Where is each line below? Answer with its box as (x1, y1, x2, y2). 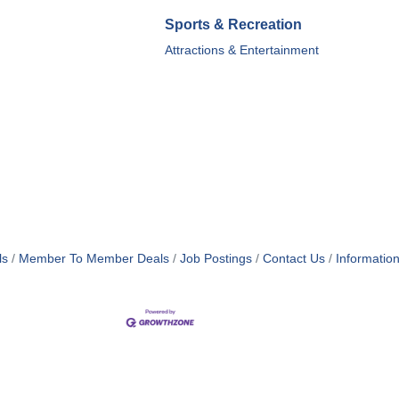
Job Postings (179, 252, 252, 266)
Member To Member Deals (18, 252, 169, 266)
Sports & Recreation (165, 16, 302, 32)
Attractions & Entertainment (165, 44, 319, 57)
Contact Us (262, 252, 325, 266)
